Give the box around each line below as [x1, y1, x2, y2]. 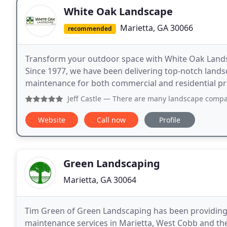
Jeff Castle [67, 94, 101, 104]
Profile [159, 115, 180, 125]
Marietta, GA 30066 [120, 22, 193, 33]
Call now [97, 115, 126, 125]
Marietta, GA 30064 [63, 174, 136, 186]
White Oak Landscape [64, 5, 173, 18]
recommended [67, 24, 112, 33]
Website [38, 115, 65, 125]
